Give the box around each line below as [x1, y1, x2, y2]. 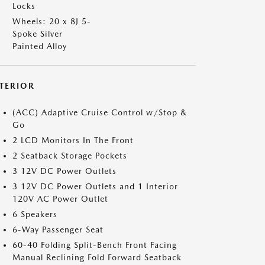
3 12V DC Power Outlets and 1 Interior [12, 182, 178, 191]
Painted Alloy [12, 41, 67, 51]
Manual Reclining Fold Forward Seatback [12, 253, 182, 262]
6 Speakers [12, 209, 57, 219]
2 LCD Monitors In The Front [12, 135, 134, 145]
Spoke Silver [12, 29, 63, 38]
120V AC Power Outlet [12, 194, 108, 203]
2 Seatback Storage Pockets [12, 151, 127, 160]
